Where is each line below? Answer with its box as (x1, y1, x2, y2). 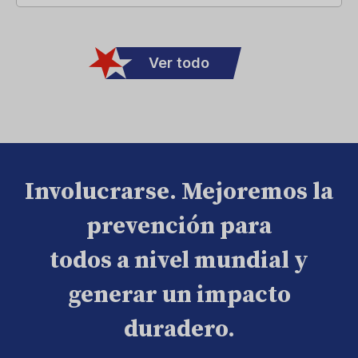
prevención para (86, 211, 272, 241)
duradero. (123, 314, 235, 344)
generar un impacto (67, 280, 291, 310)
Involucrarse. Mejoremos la (25, 177, 333, 207)
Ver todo (149, 54, 209, 71)
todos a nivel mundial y (50, 245, 308, 276)
